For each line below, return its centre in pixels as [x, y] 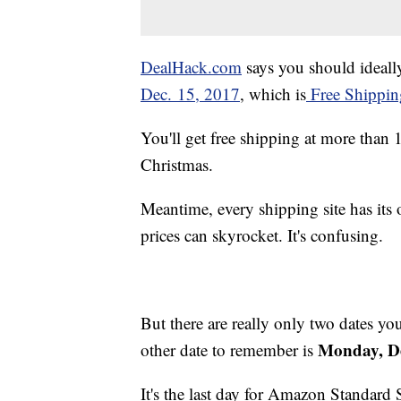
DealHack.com [191, 67]
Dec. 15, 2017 [190, 94]
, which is [273, 94]
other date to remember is [227, 350]
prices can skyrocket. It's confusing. [262, 235]
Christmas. [177, 165]
